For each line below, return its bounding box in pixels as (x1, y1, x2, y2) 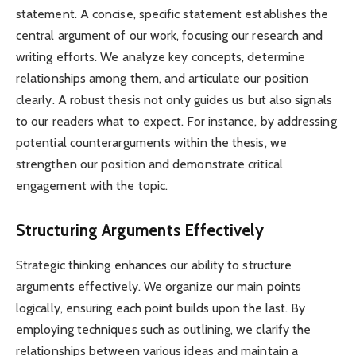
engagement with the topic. (16, 177, 168, 193)
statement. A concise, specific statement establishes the (16, 6, 329, 21)
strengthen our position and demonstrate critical (16, 156, 283, 172)
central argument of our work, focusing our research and (16, 27, 323, 43)
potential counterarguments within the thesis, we (16, 134, 287, 150)
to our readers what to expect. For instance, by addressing (16, 113, 337, 129)
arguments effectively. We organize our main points (16, 279, 301, 295)
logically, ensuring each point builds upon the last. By (16, 300, 306, 316)
